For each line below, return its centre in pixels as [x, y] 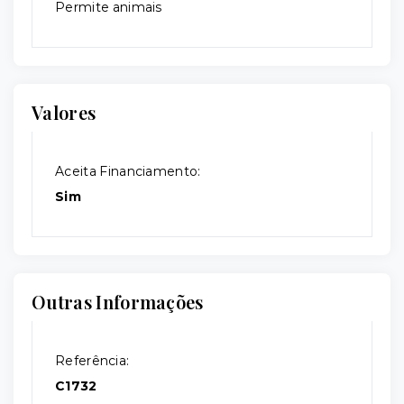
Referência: [92, 361]
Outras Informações [118, 302]
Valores [64, 113]
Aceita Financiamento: [128, 172]
